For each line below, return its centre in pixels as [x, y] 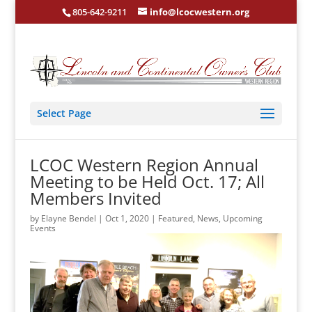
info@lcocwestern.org [200, 11]
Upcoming [242, 219]
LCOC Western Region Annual [144, 165]
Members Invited [95, 198]
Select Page [64, 114]
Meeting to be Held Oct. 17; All [147, 182]
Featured [175, 219]
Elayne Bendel [68, 219]
